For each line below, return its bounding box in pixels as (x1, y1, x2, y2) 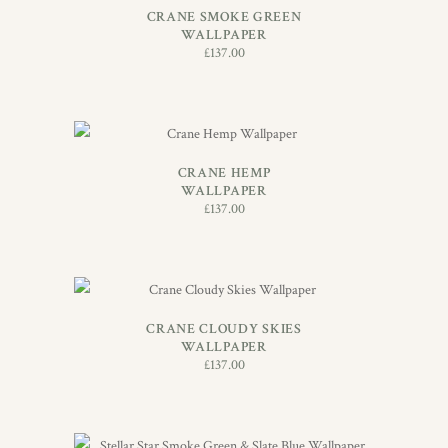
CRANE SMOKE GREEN (146, 8, 302, 27)
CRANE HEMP (177, 163, 271, 182)
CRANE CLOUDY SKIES (146, 319, 302, 338)
